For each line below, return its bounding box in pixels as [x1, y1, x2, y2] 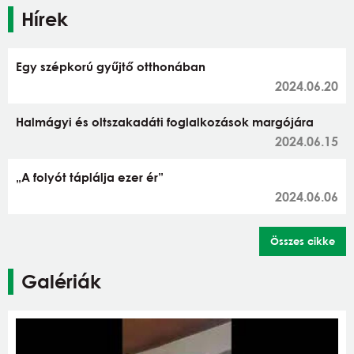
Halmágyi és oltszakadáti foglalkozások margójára [16, 114, 314, 129]
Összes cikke [270, 234, 335, 247]
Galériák [21, 269, 101, 292]
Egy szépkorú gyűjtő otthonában [16, 58, 205, 73]
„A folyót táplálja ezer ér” [16, 169, 164, 184]
